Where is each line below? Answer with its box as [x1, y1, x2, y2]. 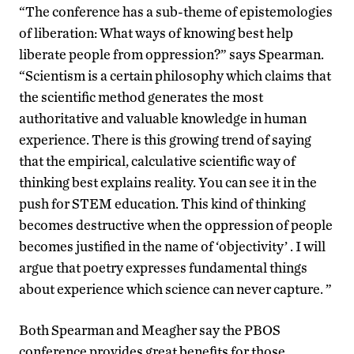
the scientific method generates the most [19, 88, 263, 105]
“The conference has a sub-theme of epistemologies [19, 2, 333, 20]
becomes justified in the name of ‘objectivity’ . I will [19, 237, 326, 254]
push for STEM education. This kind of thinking [19, 194, 306, 212]
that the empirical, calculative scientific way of [19, 152, 296, 169]
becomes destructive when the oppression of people [19, 216, 333, 233]
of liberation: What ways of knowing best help [19, 24, 293, 41]
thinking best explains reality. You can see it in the [19, 173, 317, 190]
